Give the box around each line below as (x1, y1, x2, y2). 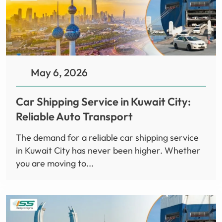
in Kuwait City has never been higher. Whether (16, 145, 201, 157)
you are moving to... (16, 158, 94, 169)
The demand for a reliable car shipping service (16, 132, 199, 144)
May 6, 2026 (31, 66, 88, 79)
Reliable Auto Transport (16, 110, 133, 124)
